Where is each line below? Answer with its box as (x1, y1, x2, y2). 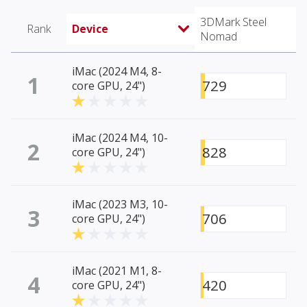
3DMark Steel (200, 14, 267, 30)
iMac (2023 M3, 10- (72, 197, 168, 212)
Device (72, 21, 108, 37)
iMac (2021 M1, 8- (72, 263, 162, 279)
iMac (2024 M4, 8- (72, 64, 162, 79)
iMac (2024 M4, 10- (72, 130, 168, 146)
